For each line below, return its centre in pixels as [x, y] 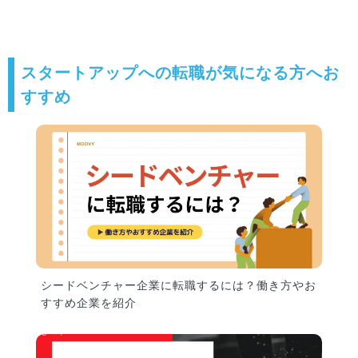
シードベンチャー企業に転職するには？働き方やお [179, 286]
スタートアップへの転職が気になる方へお [180, 73]
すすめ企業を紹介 [89, 303]
